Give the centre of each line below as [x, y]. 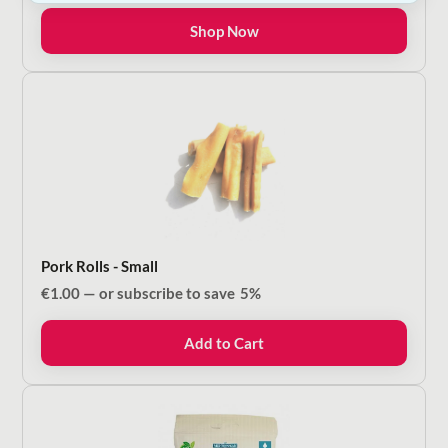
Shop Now [224, 30]
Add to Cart [224, 343]
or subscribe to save [167, 292]
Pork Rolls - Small [100, 265]
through [170, 39]
